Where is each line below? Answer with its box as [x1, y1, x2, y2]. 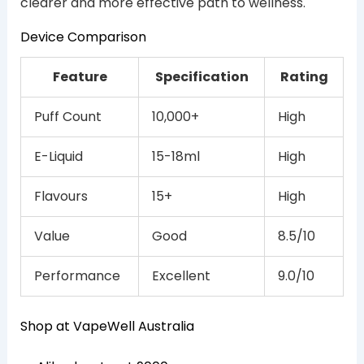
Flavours [34, 187, 88, 206]
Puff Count [34, 107, 102, 127]
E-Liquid [34, 147, 83, 167]
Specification [154, 67, 249, 87]
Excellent [152, 266, 210, 286]
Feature [52, 67, 107, 87]
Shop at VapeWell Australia [19, 317, 194, 336]
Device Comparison [19, 28, 146, 46]
